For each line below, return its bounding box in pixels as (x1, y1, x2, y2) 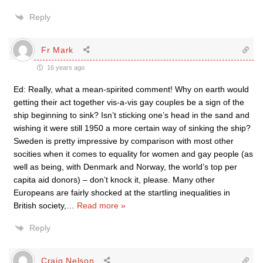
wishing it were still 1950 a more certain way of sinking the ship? (14, 123, 251, 133)
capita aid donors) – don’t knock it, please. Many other (14, 175, 215, 184)
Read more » (77, 201, 126, 210)
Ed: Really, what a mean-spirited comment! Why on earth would (14, 85, 249, 94)
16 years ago (45, 64, 85, 71)
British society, (14, 201, 66, 210)
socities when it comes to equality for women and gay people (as (14, 149, 253, 159)
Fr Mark (41, 45, 73, 55)
